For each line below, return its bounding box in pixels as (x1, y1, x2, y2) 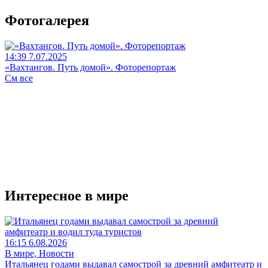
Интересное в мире (5, 188, 129, 204)
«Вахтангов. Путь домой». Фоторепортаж (5, 62, 176, 73)
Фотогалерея (5, 13, 89, 29)
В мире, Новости (5, 248, 74, 259)
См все (5, 73, 33, 84)
